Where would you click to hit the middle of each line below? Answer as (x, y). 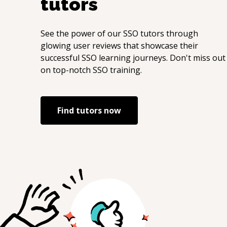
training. (125, 70)
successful (61, 58)
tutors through (168, 33)
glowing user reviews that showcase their (119, 46)
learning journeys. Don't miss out (161, 58)
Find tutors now (89, 110)
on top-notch (67, 70)
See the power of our (82, 33)
